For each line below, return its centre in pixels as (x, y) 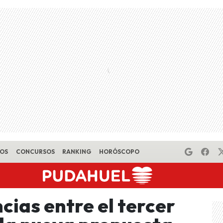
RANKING (77, 152)
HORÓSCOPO (119, 152)
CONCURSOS (35, 152)
